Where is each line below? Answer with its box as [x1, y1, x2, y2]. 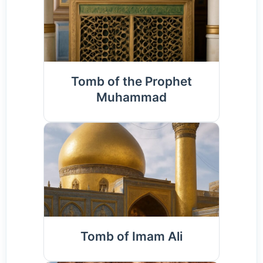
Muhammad [96, 90, 167, 105]
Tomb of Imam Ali [80, 229, 183, 244]
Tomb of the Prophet [71, 74, 192, 89]
